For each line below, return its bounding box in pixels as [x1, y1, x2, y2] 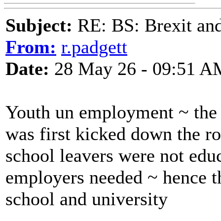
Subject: [5, 15, 73, 36]
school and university [5, 188, 168, 209]
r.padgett [61, 37, 127, 57]
